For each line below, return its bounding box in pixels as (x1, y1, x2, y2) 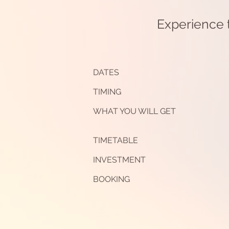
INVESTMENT (93, 155, 146, 165)
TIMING (93, 87, 121, 97)
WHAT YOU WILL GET (93, 106, 176, 116)
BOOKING (93, 174, 130, 184)
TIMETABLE (93, 135, 138, 145)
